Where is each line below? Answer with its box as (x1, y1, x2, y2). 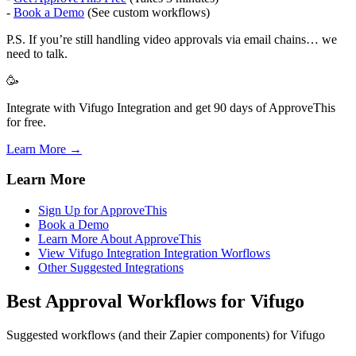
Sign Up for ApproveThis (38, 203, 167, 217)
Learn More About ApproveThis (38, 231, 201, 246)
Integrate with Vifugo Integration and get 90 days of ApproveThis (6, 100, 335, 114)
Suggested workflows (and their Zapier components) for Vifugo (6, 327, 325, 342)
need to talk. (6, 46, 68, 60)
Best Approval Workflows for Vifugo (6, 290, 304, 311)
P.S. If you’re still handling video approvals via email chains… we (6, 32, 337, 46)
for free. (6, 114, 46, 129)
